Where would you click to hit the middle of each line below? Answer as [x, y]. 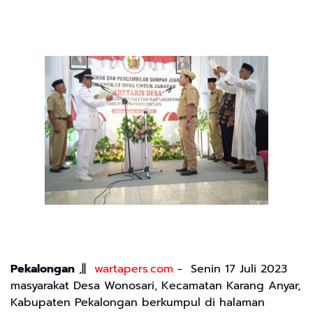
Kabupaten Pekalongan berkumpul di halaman [138, 303]
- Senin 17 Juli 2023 [230, 269]
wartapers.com [134, 269]
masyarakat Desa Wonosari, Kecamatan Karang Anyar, [155, 286]
